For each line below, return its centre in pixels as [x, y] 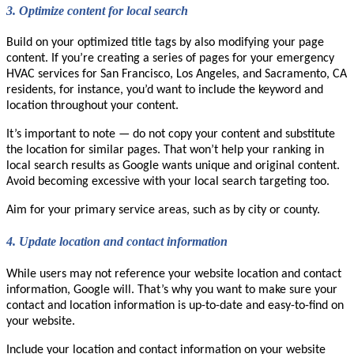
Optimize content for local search [104, 10]
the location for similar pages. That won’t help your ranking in [165, 151]
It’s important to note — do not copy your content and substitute [171, 135]
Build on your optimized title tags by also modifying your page [165, 43]
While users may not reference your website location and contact [174, 274]
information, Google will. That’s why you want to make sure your [172, 290]
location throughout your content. [92, 106]
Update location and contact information [123, 242]
